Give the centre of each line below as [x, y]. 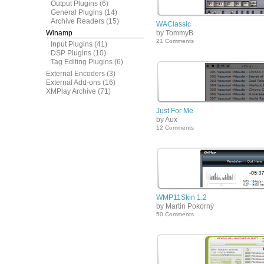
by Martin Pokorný [185, 206]
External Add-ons [73, 82]
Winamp [59, 33]
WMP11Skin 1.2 [181, 197]
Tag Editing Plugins [82, 62]
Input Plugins [72, 44]
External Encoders [75, 74]
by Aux [167, 120]
